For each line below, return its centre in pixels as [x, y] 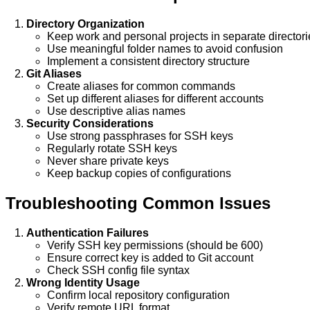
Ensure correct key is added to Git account [150, 258]
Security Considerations [90, 124]
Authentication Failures [88, 233]
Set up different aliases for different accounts [155, 99]
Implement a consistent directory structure [148, 62]
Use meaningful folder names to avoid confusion [165, 49]
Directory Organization [85, 24]
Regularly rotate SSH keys [112, 149]
